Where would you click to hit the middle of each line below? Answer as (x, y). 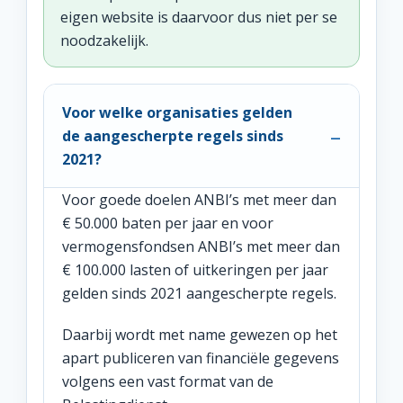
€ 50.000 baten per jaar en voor (168, 223)
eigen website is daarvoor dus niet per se (199, 17)
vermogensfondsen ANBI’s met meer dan (201, 246)
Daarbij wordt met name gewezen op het (200, 335)
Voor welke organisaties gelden (177, 112)
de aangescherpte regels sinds (173, 136)
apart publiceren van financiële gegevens (201, 358)
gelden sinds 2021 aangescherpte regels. (199, 293)
